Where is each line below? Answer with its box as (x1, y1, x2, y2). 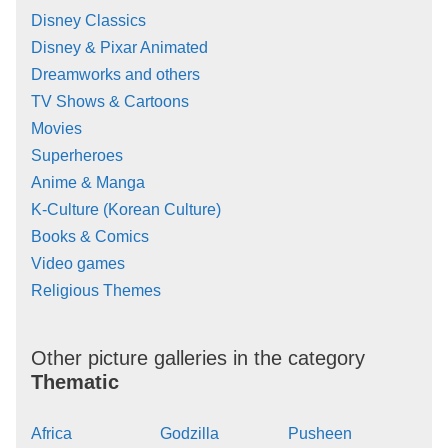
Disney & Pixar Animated (31, 39, 208, 57)
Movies (31, 120, 82, 138)
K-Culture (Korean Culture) (31, 201, 221, 219)
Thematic (31, 371, 119, 394)
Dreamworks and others (31, 66, 200, 84)
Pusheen (288, 425, 353, 443)
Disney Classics (31, 12, 146, 30)
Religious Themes (31, 282, 161, 300)
